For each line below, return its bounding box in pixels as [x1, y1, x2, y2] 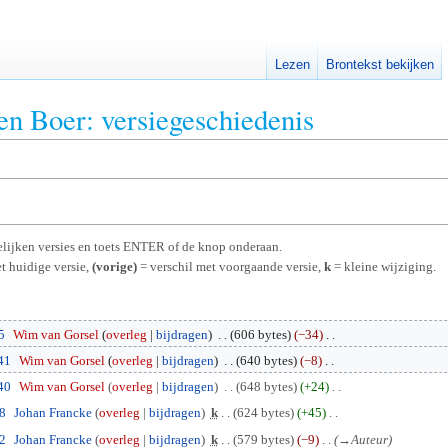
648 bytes [239, 379, 293, 395]
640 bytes [239, 352, 293, 368]
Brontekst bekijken [326, 57, 435, 73]
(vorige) [92, 258, 137, 274]
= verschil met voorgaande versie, [137, 258, 324, 274]
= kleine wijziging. [331, 258, 436, 274]
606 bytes [233, 326, 287, 342]
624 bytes [236, 405, 290, 421]
